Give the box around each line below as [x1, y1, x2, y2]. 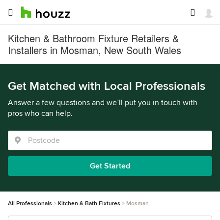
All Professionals [8, 200, 52, 207]
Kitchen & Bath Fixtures [58, 200, 120, 207]
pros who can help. [8, 109, 73, 118]
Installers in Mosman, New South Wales [8, 43, 181, 57]
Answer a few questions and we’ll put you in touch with [8, 98, 197, 108]
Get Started [90, 161, 130, 171]
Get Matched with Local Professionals [8, 79, 205, 93]
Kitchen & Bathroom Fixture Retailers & [8, 31, 179, 45]
